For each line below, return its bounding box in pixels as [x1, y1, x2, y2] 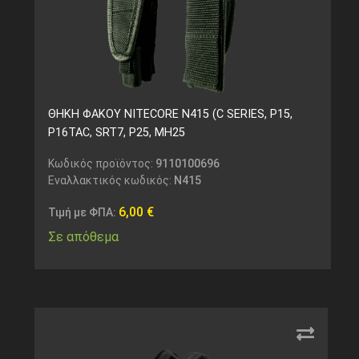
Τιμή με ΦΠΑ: [47, 206, 119, 220]
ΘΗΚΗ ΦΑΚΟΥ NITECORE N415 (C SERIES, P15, [47, 107, 292, 122]
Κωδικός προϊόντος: [47, 157, 155, 171]
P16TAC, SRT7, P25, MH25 [47, 126, 185, 140]
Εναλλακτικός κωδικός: [47, 174, 174, 188]
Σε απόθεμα [47, 229, 119, 245]
